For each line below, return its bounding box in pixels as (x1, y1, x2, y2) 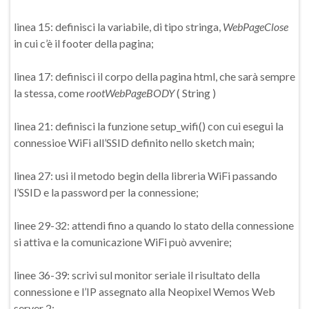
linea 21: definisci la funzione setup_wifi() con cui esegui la (14, 119, 283, 133)
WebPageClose (223, 20, 288, 34)
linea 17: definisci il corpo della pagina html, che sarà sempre (14, 70, 295, 83)
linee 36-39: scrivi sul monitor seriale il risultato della (14, 268, 260, 282)
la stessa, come (14, 86, 86, 100)
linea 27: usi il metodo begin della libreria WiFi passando (14, 169, 277, 183)
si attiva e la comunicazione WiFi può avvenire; (14, 235, 232, 249)
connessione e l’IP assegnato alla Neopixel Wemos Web (14, 285, 275, 299)
